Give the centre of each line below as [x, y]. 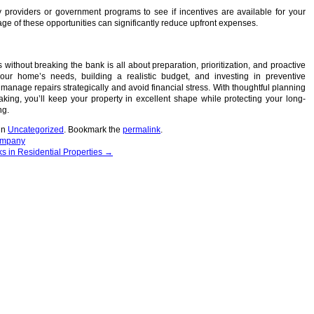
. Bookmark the [93, 129]
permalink [142, 129]
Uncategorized [36, 129]
